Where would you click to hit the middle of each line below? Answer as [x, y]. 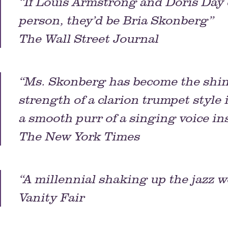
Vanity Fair [52, 197]
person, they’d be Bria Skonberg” [117, 20]
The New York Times [80, 136]
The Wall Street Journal [90, 38]
